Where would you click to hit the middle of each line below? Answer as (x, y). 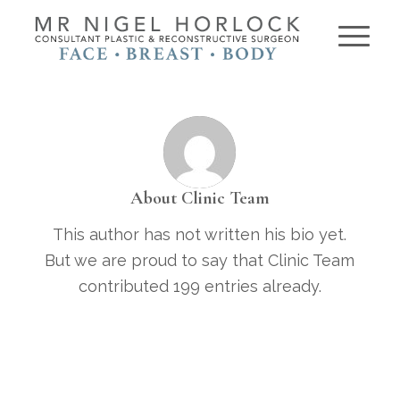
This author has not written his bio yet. (200, 235)
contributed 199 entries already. (200, 287)
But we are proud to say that (157, 261)
